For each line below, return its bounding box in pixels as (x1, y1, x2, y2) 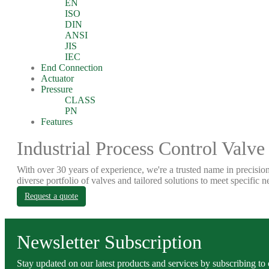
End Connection (41, 62, 103, 73)
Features (41, 116, 73, 127)
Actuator (41, 73, 74, 83)
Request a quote (25, 192, 78, 201)
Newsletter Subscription (17, 231, 202, 253)
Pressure (41, 84, 73, 94)
